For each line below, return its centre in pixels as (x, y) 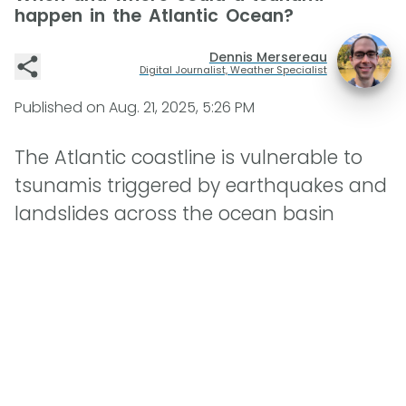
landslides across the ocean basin (174, 214)
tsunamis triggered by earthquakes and (201, 186)
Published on (62, 107)
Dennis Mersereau (268, 57)
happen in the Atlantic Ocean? (154, 16)
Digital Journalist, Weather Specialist (233, 69)
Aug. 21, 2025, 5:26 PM (182, 107)
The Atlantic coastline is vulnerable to (188, 158)
